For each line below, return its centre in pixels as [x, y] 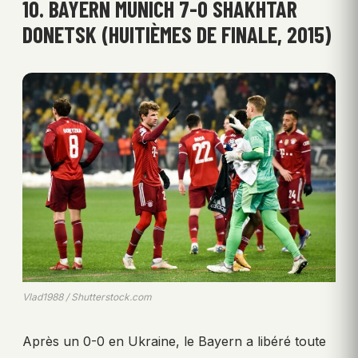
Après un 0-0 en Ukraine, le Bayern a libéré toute [174, 341]
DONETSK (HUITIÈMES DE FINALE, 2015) [177, 35]
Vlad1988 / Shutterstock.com [87, 296]
